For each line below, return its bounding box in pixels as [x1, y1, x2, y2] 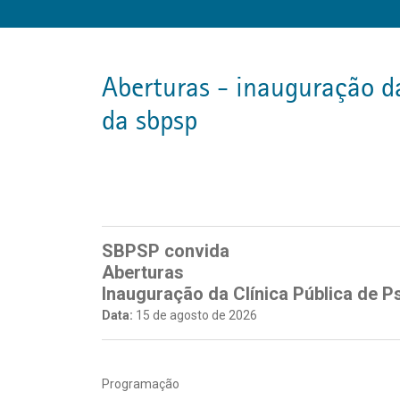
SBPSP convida [102, 240, 229, 262]
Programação [102, 377, 179, 391]
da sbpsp [102, 103, 197, 137]
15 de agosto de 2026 [133, 308, 257, 322]
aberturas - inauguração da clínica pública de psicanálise [102, 70, 118, 104]
